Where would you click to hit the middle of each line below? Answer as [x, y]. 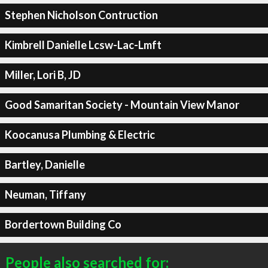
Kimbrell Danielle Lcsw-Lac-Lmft [83, 45]
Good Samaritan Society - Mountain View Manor [122, 105]
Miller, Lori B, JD [42, 75]
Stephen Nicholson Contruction [81, 15]
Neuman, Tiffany [45, 194]
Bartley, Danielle [45, 165]
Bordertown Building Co [63, 224]
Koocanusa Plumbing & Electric [80, 135]
